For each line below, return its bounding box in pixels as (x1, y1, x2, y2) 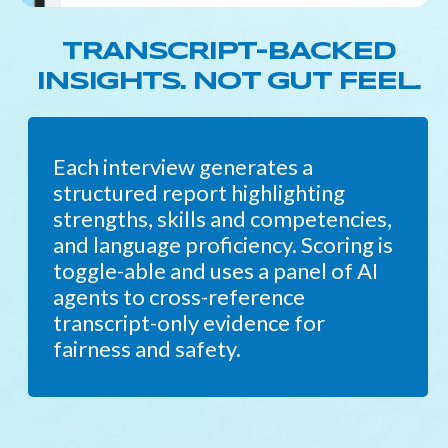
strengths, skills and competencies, (53, 205, 392, 233)
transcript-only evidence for (53, 309, 325, 337)
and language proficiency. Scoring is (53, 231, 393, 259)
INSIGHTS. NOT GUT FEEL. (36, 70, 420, 95)
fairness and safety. (53, 335, 241, 363)
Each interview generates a (53, 153, 313, 181)
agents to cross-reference (53, 283, 305, 311)
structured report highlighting (53, 179, 345, 207)
